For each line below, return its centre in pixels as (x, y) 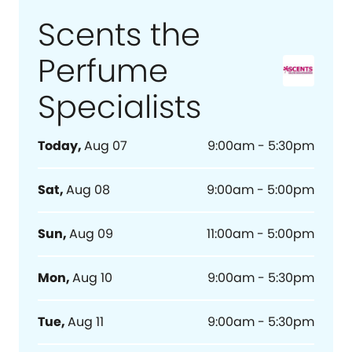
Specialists (119, 107)
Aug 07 (106, 146)
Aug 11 (86, 322)
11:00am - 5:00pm (261, 234)
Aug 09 (91, 234)
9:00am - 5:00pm (261, 190)
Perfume (103, 71)
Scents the (119, 35)
